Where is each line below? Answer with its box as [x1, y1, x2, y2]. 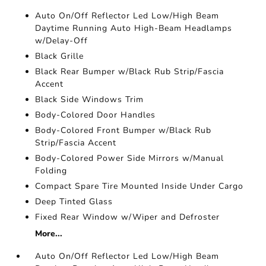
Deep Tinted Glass [35, 196, 113, 207]
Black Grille [35, 50, 84, 62]
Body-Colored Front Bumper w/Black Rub [35, 125, 212, 136]
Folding [35, 165, 68, 176]
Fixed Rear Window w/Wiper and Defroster [35, 211, 220, 223]
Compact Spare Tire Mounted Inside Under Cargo [35, 180, 244, 192]
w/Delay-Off [35, 35, 88, 46]
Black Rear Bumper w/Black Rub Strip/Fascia [35, 66, 224, 77]
